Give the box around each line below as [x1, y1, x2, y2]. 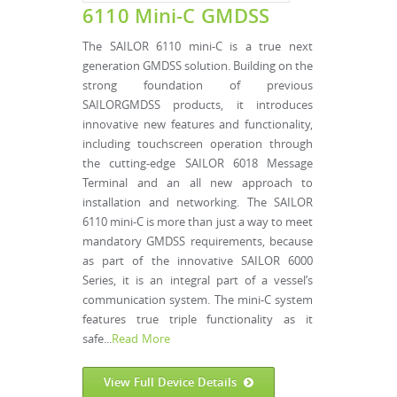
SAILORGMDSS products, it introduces [82, 97, 313, 113]
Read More [112, 331, 171, 346]
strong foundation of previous [82, 78, 313, 93]
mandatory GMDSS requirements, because [82, 234, 313, 249]
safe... [82, 331, 112, 346]
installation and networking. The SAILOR [82, 195, 313, 210]
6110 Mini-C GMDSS [82, 3, 270, 28]
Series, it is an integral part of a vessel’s [82, 273, 313, 288]
